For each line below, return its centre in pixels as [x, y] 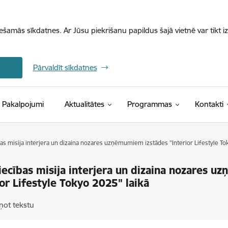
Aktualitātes [84, 104]
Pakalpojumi [23, 104]
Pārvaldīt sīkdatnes [65, 67]
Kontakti [209, 104]
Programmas [149, 104]
